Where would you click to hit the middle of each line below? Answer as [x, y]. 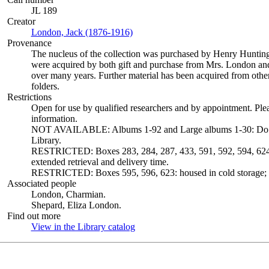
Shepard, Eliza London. [76, 205]
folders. [45, 86]
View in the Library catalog [83, 227]
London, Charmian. [68, 194]
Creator [21, 21]
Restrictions [29, 97]
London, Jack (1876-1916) [82, 32]
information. [54, 119]
